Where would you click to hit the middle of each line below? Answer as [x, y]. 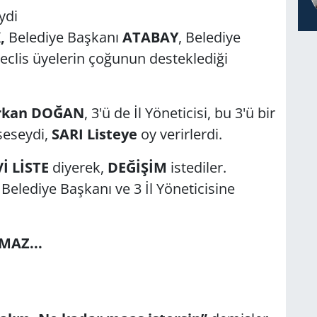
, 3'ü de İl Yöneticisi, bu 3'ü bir [179, 113]
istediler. [198, 167]
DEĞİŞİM [137, 167]
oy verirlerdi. [179, 134]
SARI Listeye [92, 134]
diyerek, [80, 167]
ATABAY [148, 37]
